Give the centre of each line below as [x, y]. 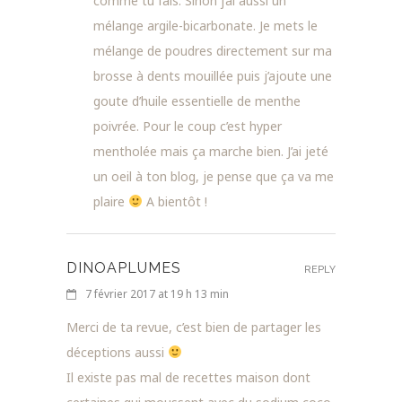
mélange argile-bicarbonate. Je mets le [205, 25]
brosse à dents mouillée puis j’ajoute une [213, 75]
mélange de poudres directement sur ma [213, 50]
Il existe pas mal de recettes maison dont [188, 377]
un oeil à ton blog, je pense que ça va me [214, 176]
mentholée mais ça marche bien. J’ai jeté [211, 151]
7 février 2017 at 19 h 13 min [157, 293]
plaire [111, 201]
